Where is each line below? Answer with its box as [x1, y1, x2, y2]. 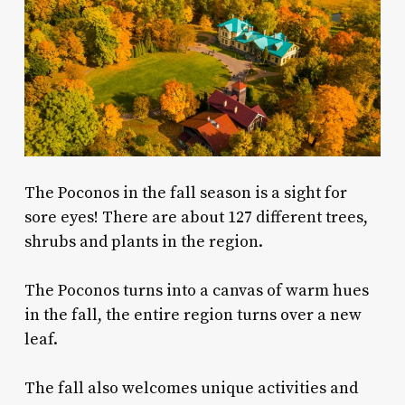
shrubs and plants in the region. [24, 231, 267, 252]
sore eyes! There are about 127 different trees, [24, 206, 368, 228]
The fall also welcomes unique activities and [24, 377, 358, 399]
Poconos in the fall [53, 182, 196, 203]
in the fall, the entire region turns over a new [24, 304, 362, 325]
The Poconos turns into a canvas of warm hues [24, 279, 369, 301]
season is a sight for [195, 182, 347, 203]
